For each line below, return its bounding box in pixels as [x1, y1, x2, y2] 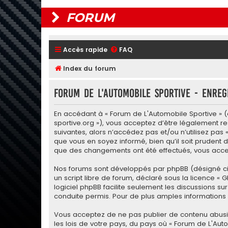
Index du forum [63, 64, 116, 73]
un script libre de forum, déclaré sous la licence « [54, 173, 222, 183]
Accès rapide [63, 45, 107, 54]
